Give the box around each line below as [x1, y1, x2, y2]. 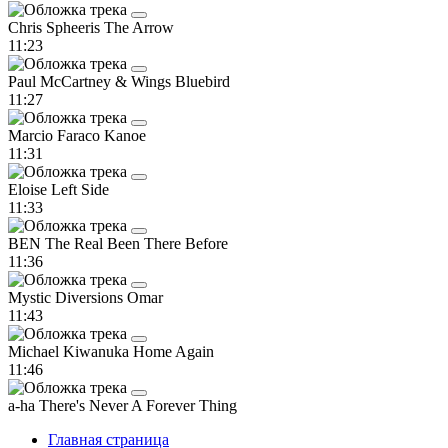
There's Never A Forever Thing [39, 396, 237, 414]
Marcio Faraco [8, 126, 104, 144]
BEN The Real [8, 234, 107, 252]
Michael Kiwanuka [8, 342, 133, 360]
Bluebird [175, 72, 230, 90]
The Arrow [104, 18, 174, 36]
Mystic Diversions [8, 288, 127, 306]
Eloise [8, 180, 51, 198]
